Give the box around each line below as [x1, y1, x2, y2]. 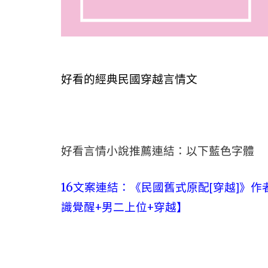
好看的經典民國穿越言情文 [61, 72, 197, 86]
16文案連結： [61, 181, 130, 194]
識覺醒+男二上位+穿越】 [61, 200, 188, 214]
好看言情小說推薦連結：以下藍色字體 [61, 144, 254, 158]
